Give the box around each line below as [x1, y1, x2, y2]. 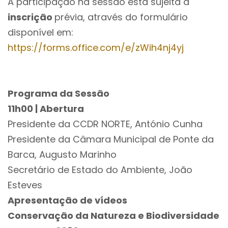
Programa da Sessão [8, 87, 109, 100]
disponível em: [8, 26, 73, 39]
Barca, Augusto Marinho [8, 148, 117, 161]
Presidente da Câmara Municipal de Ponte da [8, 133, 214, 146]
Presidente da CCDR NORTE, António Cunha [8, 118, 203, 130]
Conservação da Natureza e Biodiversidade [8, 209, 219, 222]
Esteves [8, 179, 42, 191]
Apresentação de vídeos [8, 194, 127, 207]
